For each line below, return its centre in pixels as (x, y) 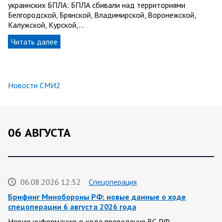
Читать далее (34, 41)
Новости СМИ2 (34, 85)
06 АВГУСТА (39, 132)
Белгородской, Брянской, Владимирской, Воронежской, (102, 15)
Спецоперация (113, 182)
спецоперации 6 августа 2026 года (72, 207)
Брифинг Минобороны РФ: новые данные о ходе (97, 197)
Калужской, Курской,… (46, 25)
